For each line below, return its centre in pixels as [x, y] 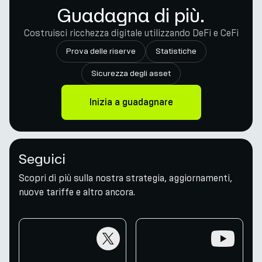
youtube [159, 231]
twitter [40, 231]
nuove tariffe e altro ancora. [77, 192]
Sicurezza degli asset [131, 73]
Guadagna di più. [131, 15]
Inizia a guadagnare [131, 102]
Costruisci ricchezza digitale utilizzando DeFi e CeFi [131, 33]
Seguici [42, 158]
